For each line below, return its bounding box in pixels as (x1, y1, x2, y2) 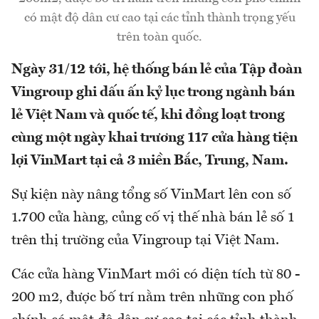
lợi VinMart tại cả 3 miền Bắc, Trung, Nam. (11, 154, 288, 169)
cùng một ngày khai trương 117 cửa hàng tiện (11, 131, 298, 146)
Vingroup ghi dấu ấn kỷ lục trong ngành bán (11, 85, 295, 100)
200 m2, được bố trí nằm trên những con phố (11, 291, 293, 305)
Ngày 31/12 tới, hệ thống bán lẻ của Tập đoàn (11, 63, 302, 78)
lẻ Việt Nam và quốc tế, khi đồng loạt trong (11, 108, 285, 123)
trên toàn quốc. (117, 31, 202, 44)
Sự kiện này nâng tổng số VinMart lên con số (11, 188, 291, 203)
